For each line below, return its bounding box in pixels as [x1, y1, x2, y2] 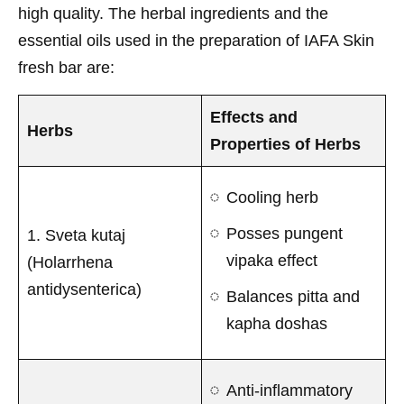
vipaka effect [226, 251, 317, 270]
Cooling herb [226, 188, 318, 207]
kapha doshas [226, 314, 327, 333]
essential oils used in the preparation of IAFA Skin [18, 31, 374, 50]
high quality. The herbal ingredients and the [18, 4, 328, 23]
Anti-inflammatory [226, 381, 353, 399]
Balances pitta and [226, 287, 360, 306]
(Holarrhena [27, 252, 113, 271]
